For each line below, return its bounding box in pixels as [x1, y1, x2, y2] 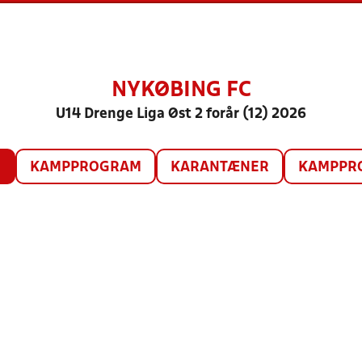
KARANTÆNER [170, 161, 269, 175]
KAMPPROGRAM [29, 161, 141, 175]
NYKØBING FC [111, 81, 251, 100]
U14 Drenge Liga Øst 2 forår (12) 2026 [56, 107, 306, 121]
